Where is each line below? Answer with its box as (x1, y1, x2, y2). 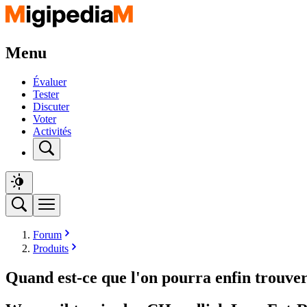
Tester (33, 88, 59, 100)
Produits (33, 242, 69, 254)
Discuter (33, 100, 69, 112)
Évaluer (33, 75, 66, 88)
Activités (33, 125, 71, 137)
